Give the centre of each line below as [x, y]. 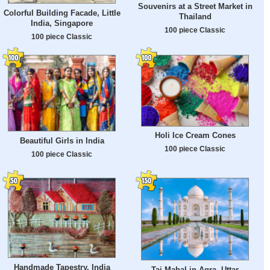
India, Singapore [62, 24]
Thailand [195, 17]
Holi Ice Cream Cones [195, 136]
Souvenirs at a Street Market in [195, 7]
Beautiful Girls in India [62, 140]
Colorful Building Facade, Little [62, 13]
